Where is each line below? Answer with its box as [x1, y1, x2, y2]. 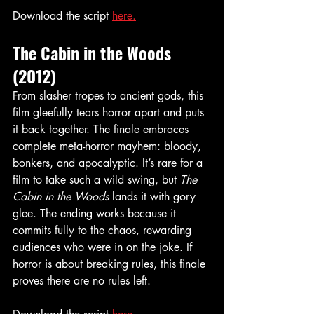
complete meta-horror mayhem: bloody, [13, 139, 205, 154]
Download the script [13, 8, 112, 24]
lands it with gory [109, 189, 199, 205]
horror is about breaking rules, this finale [13, 257, 209, 272]
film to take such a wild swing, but [13, 172, 180, 188]
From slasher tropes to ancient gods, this [13, 88, 207, 104]
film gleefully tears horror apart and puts [13, 105, 207, 121]
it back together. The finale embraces [13, 122, 192, 137]
